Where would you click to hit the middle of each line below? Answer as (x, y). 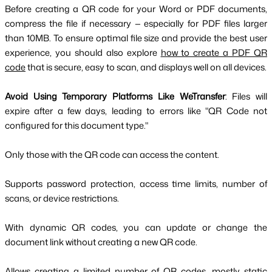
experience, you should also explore (83, 52)
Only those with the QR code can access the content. (112, 154)
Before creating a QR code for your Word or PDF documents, (136, 8)
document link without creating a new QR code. (101, 242)
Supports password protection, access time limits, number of (136, 183)
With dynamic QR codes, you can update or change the (136, 227)
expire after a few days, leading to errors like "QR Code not (136, 110)
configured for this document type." (76, 125)
